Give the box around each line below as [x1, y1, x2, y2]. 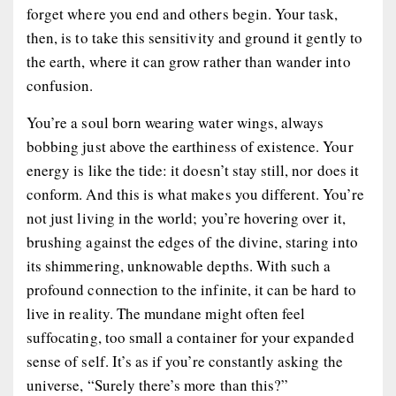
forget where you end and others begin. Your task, [27, 3, 339, 24]
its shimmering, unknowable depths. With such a [27, 255, 331, 276]
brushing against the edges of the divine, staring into [27, 231, 358, 252]
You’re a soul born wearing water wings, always [27, 111, 324, 133]
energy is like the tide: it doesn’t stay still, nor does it [27, 159, 359, 180]
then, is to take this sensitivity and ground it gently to [27, 27, 362, 48]
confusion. [27, 74, 94, 95]
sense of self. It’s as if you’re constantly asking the [27, 350, 343, 371]
